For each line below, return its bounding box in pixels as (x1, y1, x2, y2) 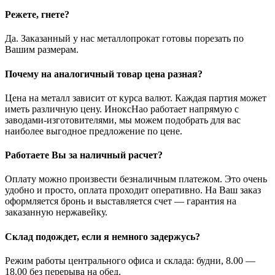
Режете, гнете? (5, 9, 69, 20)
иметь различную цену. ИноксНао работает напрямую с (5, 103, 239, 114)
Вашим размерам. (5, 44, 79, 55)
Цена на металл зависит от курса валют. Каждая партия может (5, 92, 266, 103)
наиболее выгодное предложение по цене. (5, 125, 182, 136)
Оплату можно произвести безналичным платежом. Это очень (5, 174, 267, 185)
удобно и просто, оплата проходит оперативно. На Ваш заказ (5, 185, 261, 196)
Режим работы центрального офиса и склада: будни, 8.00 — (5, 255, 255, 266)
